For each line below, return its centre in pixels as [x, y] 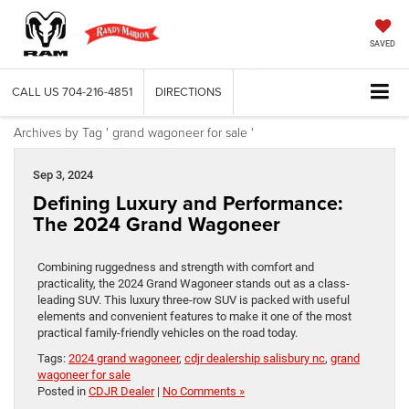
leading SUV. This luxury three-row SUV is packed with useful [194, 299]
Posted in [63, 391]
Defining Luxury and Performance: [188, 203]
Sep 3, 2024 [63, 174]
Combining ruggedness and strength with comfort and [176, 267]
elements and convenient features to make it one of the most [194, 316]
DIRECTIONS [189, 91]
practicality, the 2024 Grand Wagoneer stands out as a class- [194, 283]
